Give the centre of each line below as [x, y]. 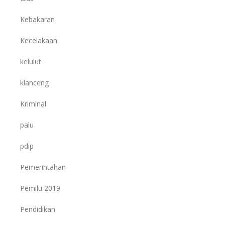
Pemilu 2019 [40, 188]
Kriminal [33, 103]
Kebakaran [37, 19]
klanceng [34, 82]
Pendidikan [38, 209]
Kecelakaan [39, 40]
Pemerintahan [43, 167]
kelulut [31, 61]
